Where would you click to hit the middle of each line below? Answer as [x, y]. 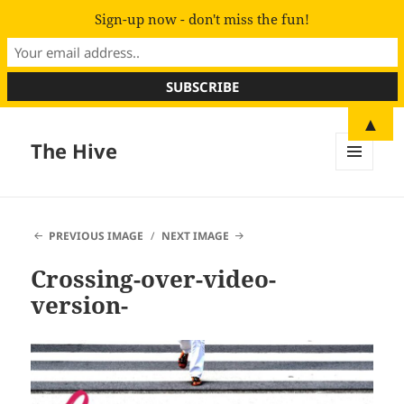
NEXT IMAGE [196, 236]
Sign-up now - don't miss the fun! [202, 19]
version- [80, 305]
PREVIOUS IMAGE [96, 236]
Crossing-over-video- [154, 279]
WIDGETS [361, 208]
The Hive [74, 151]
